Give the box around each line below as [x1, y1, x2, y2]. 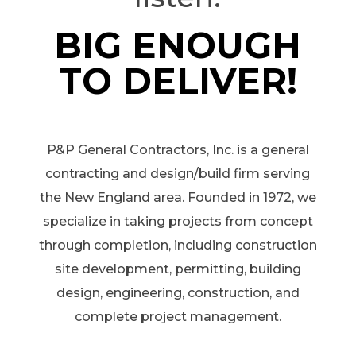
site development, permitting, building [54, 261, 301, 277]
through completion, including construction [38, 237, 317, 253]
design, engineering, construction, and [56, 284, 300, 300]
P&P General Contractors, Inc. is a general [46, 141, 309, 157]
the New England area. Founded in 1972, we [39, 189, 316, 205]
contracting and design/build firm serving [45, 165, 311, 181]
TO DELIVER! [58, 58, 297, 103]
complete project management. [74, 308, 281, 324]
